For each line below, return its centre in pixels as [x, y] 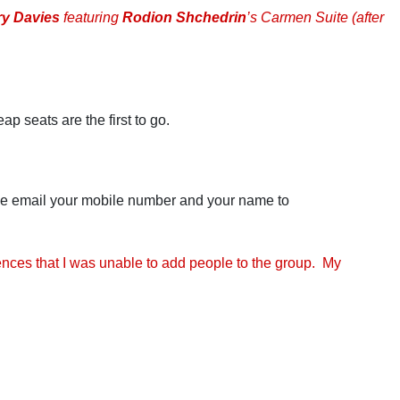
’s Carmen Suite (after [315, 17]
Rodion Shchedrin [184, 17]
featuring [91, 17]
